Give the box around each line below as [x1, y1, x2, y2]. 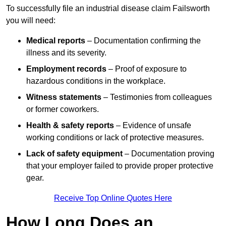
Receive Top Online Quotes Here [54, 194, 172, 203]
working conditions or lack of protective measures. [26, 133, 204, 142]
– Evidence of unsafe [114, 121, 191, 130]
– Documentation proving [123, 149, 214, 158]
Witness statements [26, 93, 101, 102]
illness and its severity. [26, 48, 106, 58]
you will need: [6, 16, 55, 25]
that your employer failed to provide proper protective [26, 161, 213, 171]
